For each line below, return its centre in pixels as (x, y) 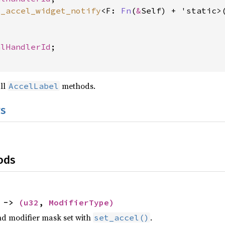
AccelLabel (34, 86)
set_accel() (122, 217)
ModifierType (79, 202)
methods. (78, 86)
